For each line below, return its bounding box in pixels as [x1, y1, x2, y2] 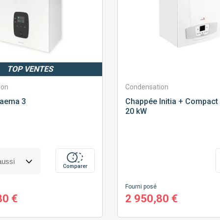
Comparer [62, 163, 87, 170]
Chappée [125, 97, 157, 107]
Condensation [125, 83, 168, 91]
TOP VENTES [6, 64, 53, 74]
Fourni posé [125, 183, 157, 191]
